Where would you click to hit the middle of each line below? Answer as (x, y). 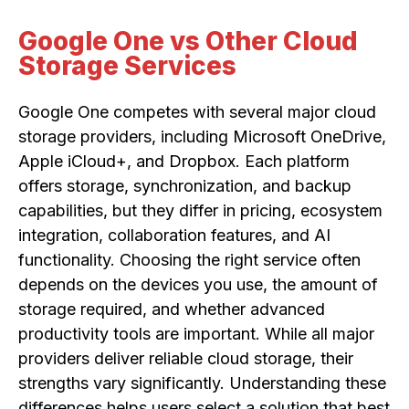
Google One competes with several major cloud (197, 112)
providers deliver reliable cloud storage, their (186, 359)
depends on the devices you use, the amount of (198, 285)
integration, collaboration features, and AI (174, 236)
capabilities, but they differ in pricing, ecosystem (200, 211)
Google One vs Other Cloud (188, 42)
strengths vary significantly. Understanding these (202, 383)
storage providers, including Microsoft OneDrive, (202, 137)
